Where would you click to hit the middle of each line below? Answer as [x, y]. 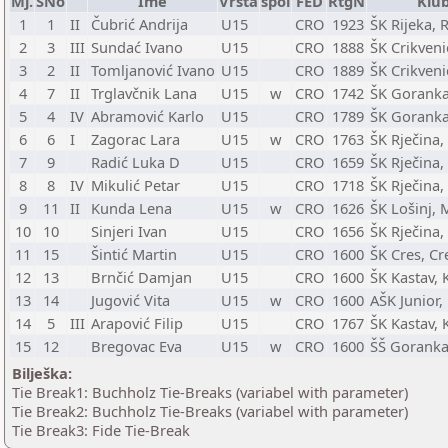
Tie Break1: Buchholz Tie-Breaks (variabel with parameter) [210, 392]
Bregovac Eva [136, 346]
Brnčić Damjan [141, 277]
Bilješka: [42, 373]
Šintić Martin [134, 254]
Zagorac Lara [135, 139]
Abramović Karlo [147, 116]
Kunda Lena [131, 208]
